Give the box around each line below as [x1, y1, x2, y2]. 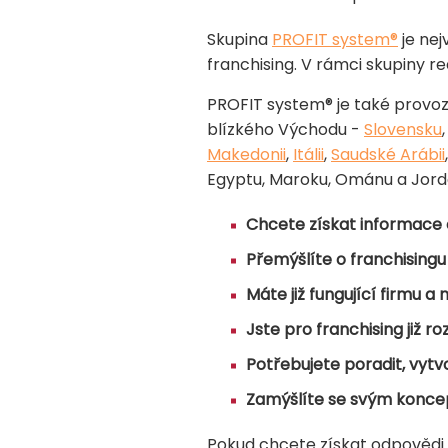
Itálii [293, 143, 324, 167]
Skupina [207, 28, 272, 52]
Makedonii [207, 143, 286, 167]
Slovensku [364, 118, 442, 142]
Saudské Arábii [331, 143, 445, 167]
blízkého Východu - [207, 118, 364, 142]
